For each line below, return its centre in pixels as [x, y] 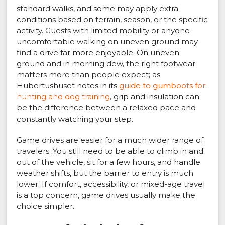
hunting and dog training [64, 97]
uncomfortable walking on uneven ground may [107, 42]
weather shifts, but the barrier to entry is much [105, 173]
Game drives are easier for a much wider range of [110, 140]
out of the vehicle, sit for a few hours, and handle [109, 162]
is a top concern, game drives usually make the [106, 195]
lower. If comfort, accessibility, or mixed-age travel [111, 184]
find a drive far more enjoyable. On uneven [98, 53]
